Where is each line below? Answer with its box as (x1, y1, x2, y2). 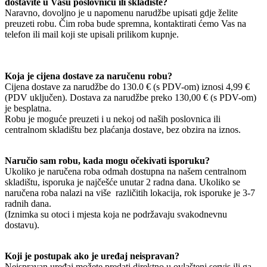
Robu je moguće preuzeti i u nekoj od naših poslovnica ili (5, 113, 221, 124)
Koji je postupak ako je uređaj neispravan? (5, 250, 179, 261)
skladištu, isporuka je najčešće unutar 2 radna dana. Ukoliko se (5, 176, 240, 187)
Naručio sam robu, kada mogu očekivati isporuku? (5, 155, 210, 166)
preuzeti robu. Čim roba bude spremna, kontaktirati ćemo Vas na (5, 18, 246, 29)
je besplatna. (5, 103, 51, 113)
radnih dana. (5, 198, 51, 209)
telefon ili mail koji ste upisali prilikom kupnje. (5, 29, 179, 39)
